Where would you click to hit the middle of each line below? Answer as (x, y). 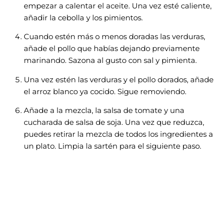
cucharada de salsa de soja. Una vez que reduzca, (114, 123)
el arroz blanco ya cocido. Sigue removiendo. (105, 91)
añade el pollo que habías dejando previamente (112, 49)
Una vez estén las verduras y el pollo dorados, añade (119, 80)
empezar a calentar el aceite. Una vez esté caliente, (118, 6)
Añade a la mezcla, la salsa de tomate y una (104, 111)
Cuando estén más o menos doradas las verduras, (114, 37)
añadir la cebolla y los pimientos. (83, 18)
